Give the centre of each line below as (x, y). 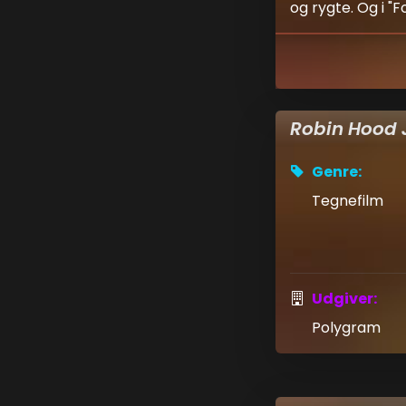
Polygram (346, 328)
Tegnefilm (348, 201)
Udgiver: (344, 299)
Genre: (337, 172)
